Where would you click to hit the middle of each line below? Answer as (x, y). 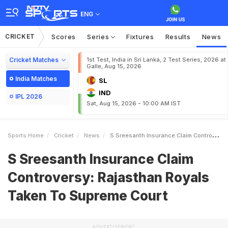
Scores (64, 37)
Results (178, 37)
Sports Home (26, 135)
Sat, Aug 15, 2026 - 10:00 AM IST (134, 103)
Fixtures (140, 37)
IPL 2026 (29, 96)
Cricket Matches (34, 60)
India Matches (36, 79)
